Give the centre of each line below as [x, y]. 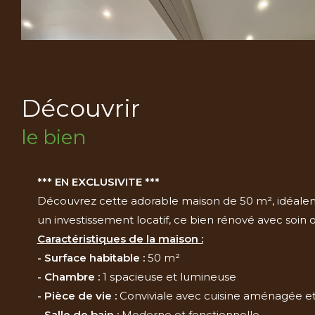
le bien [54, 137]
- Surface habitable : [91, 257]
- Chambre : [68, 276]
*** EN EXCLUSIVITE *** [98, 181]
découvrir [90, 108]
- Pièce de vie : [77, 295]
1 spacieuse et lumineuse [168, 276]
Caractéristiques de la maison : [120, 238]
